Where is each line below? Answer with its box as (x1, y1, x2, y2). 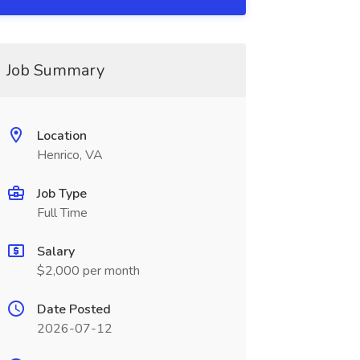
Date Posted (36, 301, 111, 318)
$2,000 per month (36, 262, 140, 280)
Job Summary (6, 59, 104, 81)
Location (36, 127, 87, 145)
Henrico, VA (36, 146, 103, 164)
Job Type (36, 185, 87, 202)
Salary (36, 243, 75, 260)
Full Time (36, 204, 88, 222)
